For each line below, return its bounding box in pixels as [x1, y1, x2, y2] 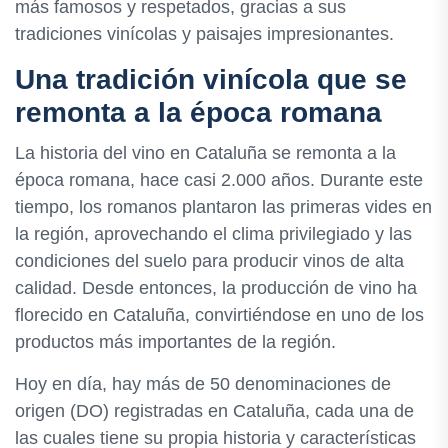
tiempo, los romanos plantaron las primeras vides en [15, 197, 432, 218]
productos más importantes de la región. [15, 332, 336, 353]
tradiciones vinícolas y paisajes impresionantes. [15, 24, 394, 45]
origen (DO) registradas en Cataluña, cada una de [15, 401, 414, 422]
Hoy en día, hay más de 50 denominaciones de [15, 374, 391, 395]
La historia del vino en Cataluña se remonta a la [15, 143, 396, 164]
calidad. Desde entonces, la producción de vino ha [15, 278, 417, 299]
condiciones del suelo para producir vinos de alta [15, 251, 404, 272]
